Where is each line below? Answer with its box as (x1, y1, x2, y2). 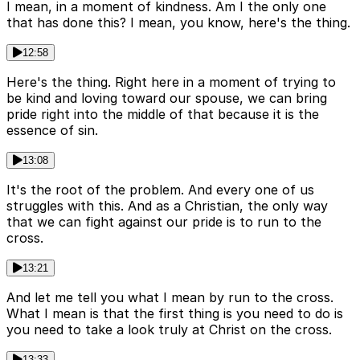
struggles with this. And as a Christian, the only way (6, 198, 328, 215)
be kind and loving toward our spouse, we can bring (6, 90, 327, 107)
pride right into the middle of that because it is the (6, 106, 319, 123)
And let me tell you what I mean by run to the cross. (6, 289, 333, 306)
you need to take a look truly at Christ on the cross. (6, 321, 332, 338)
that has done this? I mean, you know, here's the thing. (6, 14, 350, 31)
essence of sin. (6, 122, 98, 139)
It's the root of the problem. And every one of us (6, 182, 314, 198)
